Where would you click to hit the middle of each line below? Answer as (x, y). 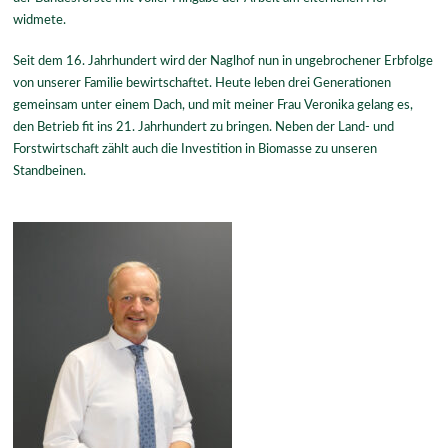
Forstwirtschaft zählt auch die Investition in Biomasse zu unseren (195, 149)
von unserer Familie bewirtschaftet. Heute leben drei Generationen (202, 83)
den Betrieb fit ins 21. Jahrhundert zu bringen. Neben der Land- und (204, 127)
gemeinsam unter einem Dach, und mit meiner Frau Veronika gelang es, (213, 105)
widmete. (40, 19)
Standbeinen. (50, 171)
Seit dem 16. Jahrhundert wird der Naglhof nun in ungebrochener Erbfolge (223, 61)
